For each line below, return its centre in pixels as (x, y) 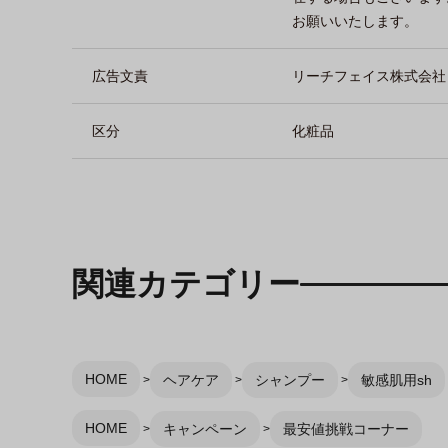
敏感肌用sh (396, 379)
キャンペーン (204, 428)
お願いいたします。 (355, 20)
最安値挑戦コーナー (345, 428)
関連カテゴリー (186, 283)
